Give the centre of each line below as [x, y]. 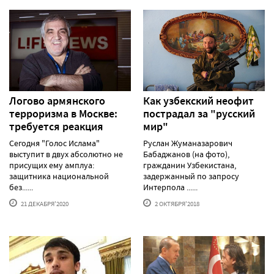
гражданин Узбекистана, [190, 165]
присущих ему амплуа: [52, 165]
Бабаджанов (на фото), [186, 154]
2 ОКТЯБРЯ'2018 [176, 203]
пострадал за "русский [199, 113]
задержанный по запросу [191, 176]
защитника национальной [59, 176]
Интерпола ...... [170, 187]
